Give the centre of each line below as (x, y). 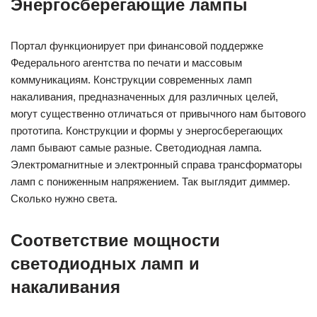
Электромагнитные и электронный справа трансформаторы (156, 165)
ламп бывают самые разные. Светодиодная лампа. (136, 148)
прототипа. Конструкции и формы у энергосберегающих (147, 131)
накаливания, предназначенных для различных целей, (144, 97)
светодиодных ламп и (105, 264)
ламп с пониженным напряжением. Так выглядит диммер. (150, 181)
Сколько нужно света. (64, 198)
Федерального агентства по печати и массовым (126, 63)
